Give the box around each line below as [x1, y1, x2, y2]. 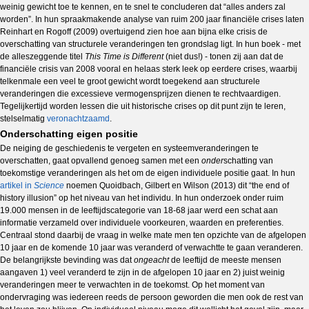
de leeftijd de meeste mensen [171, 255, 281, 265]
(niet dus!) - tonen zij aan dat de [166, 52, 283, 61]
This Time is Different [85, 52, 166, 61]
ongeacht [134, 255, 171, 265]
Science [34, 181, 64, 190]
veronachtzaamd [47, 114, 110, 123]
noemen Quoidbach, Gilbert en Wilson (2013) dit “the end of [66, 181, 289, 190]
